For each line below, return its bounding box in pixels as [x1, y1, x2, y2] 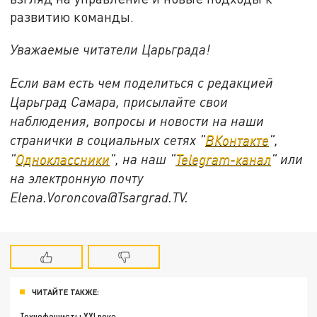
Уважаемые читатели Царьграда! [10, 41, 211, 58]
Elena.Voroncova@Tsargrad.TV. [10, 188, 189, 205]
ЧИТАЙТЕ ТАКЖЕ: [32, 287, 99, 296]
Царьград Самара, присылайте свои [10, 93, 229, 110]
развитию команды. [10, 8, 134, 25]
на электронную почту [10, 169, 144, 186]
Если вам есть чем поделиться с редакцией [10, 74, 274, 91]
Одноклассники [16, 150, 110, 167]
